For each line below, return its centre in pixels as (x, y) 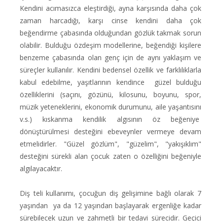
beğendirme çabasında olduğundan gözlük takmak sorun (110, 33)
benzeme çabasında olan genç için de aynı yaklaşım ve (110, 57)
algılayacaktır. (41, 168)
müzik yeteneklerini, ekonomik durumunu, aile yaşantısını (110, 107)
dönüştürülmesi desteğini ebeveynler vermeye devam (110, 131)
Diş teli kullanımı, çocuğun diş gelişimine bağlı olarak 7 (110, 193)
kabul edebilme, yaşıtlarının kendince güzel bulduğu (110, 82)
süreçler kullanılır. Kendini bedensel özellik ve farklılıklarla (110, 70)
